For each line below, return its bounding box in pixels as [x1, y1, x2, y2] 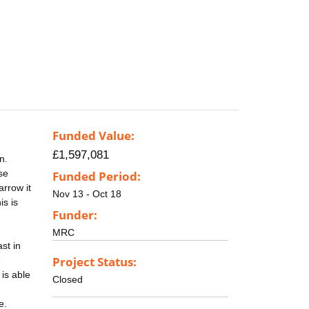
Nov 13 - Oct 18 [52, 188, 121, 200]
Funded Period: [52, 168, 141, 185]
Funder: [52, 206, 97, 223]
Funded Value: [52, 128, 134, 144]
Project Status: [52, 253, 137, 270]
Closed [52, 273, 83, 285]
